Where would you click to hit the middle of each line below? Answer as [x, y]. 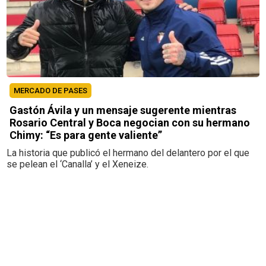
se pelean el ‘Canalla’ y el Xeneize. [78, 164]
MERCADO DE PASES [51, 90]
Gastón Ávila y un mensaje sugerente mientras [123, 110]
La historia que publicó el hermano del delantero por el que [128, 153]
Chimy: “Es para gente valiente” [86, 135]
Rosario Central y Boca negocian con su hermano [130, 122]
